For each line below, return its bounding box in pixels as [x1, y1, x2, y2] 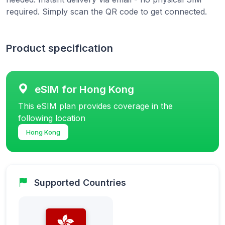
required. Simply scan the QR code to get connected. [6, 6, 207, 17]
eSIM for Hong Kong [35, 82, 134, 95]
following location [18, 113, 85, 123]
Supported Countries [34, 177, 126, 188]
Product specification [6, 41, 113, 54]
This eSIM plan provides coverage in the [18, 100, 173, 111]
